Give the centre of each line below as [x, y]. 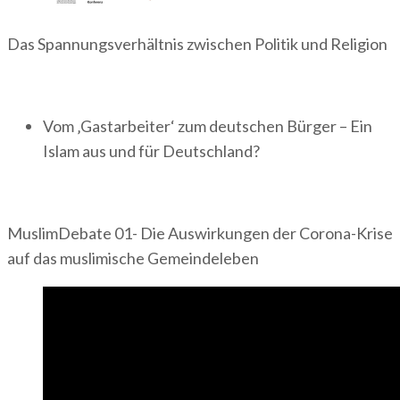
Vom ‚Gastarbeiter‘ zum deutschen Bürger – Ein [208, 125]
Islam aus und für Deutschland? [151, 150]
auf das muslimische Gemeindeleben [133, 258]
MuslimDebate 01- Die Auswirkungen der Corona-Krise [200, 233]
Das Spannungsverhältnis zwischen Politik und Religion [197, 43]
